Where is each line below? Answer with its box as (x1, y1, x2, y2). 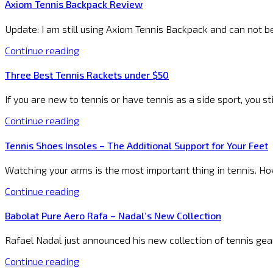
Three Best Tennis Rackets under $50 (5, 69, 169, 81)
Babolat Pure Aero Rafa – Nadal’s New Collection (5, 210, 221, 222)
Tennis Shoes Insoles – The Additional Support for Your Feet (5, 139, 268, 151)
